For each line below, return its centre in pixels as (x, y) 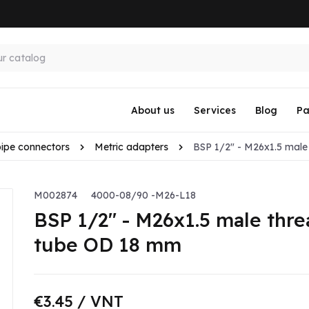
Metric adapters (131, 147)
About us (152, 110)
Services (215, 110)
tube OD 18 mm (107, 245)
